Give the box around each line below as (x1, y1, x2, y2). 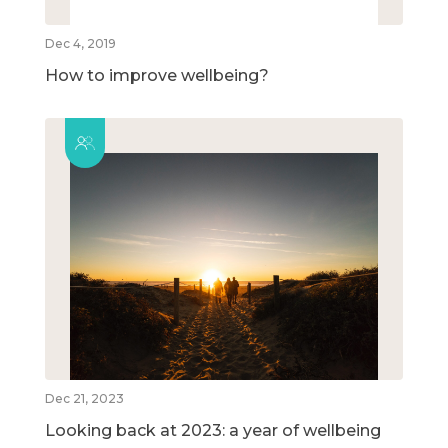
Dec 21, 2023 (45, 390, 124, 406)
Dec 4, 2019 (45, 36, 116, 52)
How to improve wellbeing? (45, 66, 269, 86)
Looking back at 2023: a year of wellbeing (45, 420, 381, 440)
